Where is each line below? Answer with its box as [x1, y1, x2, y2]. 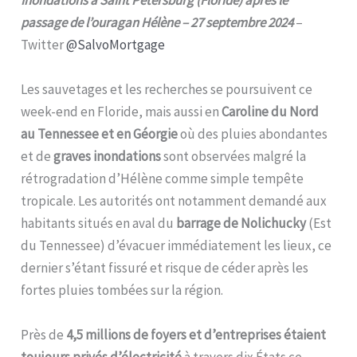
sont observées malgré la [163, 147, 307, 165]
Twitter [21, 35, 67, 53]
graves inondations [53, 147, 164, 165]
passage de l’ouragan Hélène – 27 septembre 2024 [21, 13, 296, 31]
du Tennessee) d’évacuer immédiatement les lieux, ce [21, 236, 332, 254]
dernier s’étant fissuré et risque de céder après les [21, 258, 309, 277]
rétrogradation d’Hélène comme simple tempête [21, 169, 304, 187]
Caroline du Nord [222, 102, 322, 120]
